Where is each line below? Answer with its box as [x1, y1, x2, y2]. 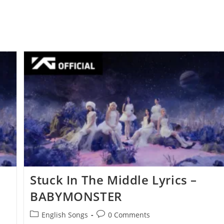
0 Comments [108, 209, 150, 219]
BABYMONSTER [30, 187, 122, 204]
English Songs [41, 209, 88, 219]
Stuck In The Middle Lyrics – [30, 171, 197, 188]
